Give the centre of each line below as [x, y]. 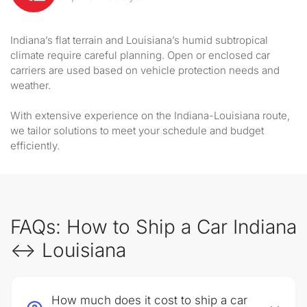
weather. [30, 85]
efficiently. [35, 146]
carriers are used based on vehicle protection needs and [145, 70]
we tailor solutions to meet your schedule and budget [137, 131]
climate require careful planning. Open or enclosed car [140, 55]
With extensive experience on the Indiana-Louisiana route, [150, 115]
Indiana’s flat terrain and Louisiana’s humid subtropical [139, 40]
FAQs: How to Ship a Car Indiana [153, 227]
